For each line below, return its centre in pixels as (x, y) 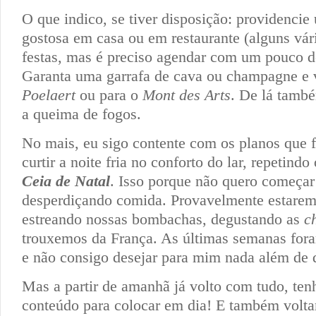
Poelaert (49, 95)
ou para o (109, 95)
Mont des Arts (187, 95)
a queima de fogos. (81, 114)
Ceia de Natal (66, 181)
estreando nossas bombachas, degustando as (163, 219)
